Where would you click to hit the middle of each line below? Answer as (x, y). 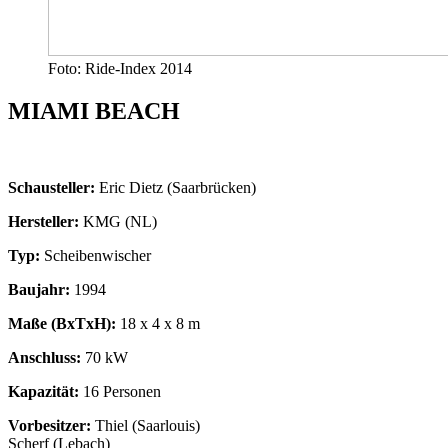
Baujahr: (39, 289)
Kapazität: (43, 391)
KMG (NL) (118, 221)
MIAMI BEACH (94, 110)
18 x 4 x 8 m (158, 323)
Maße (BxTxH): (62, 323)
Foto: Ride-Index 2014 (120, 68)
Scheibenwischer (95, 255)
